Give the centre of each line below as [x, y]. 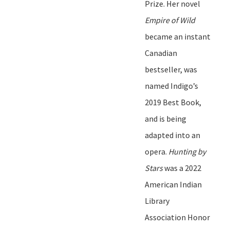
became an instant [178, 36]
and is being [166, 118]
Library [157, 200]
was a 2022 [182, 168]
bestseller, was [171, 69]
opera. [157, 151]
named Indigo [169, 85]
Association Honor [177, 217]
